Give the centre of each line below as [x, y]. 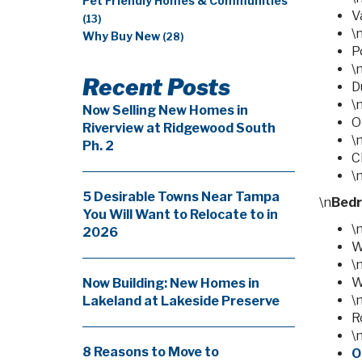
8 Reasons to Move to [151, 352]
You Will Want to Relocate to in [180, 215]
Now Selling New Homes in [165, 110]
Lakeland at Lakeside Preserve [181, 301]
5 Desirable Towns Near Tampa [181, 197]
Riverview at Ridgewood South [179, 128]
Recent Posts [156, 87]
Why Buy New [122, 36]
